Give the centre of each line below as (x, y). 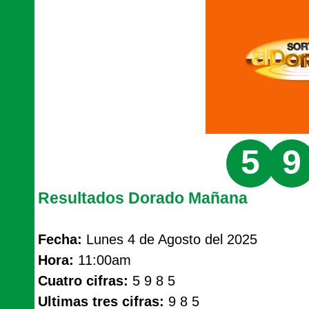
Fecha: (60, 239)
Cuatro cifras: (83, 281)
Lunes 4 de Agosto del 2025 (170, 239)
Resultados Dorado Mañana (143, 198)
